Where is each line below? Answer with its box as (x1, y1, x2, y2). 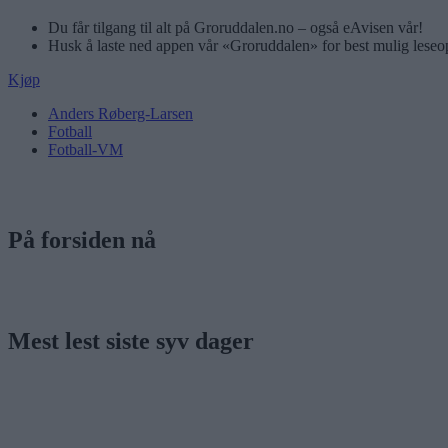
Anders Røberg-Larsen (48, 104, 193, 122)
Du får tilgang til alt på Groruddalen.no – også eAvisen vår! (48, 18, 423, 36)
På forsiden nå (8, 226, 156, 253)
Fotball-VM (48, 140, 123, 158)
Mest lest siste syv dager (8, 327, 254, 354)
